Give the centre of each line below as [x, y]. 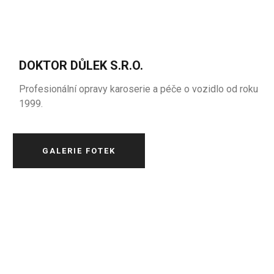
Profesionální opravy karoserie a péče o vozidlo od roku [139, 89]
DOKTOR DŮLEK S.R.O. [81, 65]
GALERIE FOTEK [79, 151]
